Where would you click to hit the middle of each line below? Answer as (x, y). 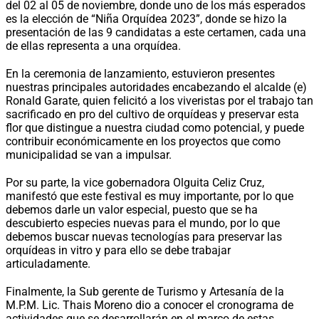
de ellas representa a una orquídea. (93, 46)
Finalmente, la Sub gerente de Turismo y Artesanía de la (145, 291)
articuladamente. (48, 263)
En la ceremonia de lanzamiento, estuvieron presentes (140, 73)
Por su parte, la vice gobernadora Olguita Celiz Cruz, (135, 182)
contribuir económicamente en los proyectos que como (143, 141)
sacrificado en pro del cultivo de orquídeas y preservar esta (152, 114)
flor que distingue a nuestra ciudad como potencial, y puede (155, 127)
